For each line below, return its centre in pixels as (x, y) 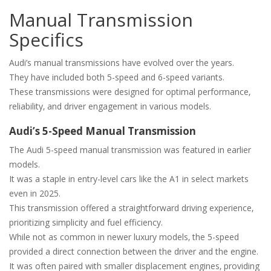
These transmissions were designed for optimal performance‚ (130, 91)
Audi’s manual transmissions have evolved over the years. (122, 62)
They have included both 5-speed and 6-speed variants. (117, 77)
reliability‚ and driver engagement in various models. (110, 106)
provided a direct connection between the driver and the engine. (134, 251)
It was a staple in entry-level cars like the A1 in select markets (129, 178)
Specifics (46, 39)
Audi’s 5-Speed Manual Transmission (103, 131)
